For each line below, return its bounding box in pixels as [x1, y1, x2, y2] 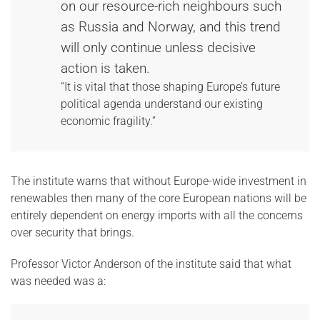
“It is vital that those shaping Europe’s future [61, 80, 280, 94]
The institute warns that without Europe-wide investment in [11, 174, 306, 188]
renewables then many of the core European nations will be [11, 191, 306, 205]
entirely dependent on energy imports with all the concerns [11, 209, 303, 222]
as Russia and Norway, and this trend [61, 19, 281, 35]
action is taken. [61, 60, 150, 76]
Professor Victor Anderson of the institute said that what [11, 257, 291, 271]
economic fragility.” [61, 114, 156, 128]
